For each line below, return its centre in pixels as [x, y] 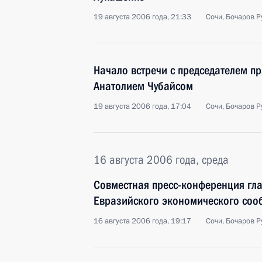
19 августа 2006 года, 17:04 [142, 106]
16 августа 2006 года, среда [161, 160]
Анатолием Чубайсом [143, 86]
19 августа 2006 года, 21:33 [142, 17]
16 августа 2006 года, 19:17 [142, 221]
